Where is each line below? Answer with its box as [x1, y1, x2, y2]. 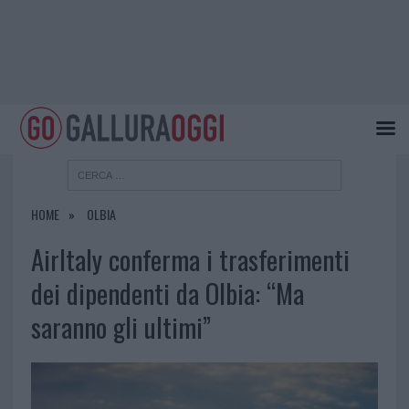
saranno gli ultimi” [30, 308, 211, 347]
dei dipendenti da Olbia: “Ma [30, 274, 304, 313]
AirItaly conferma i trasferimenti [30, 240, 350, 279]
